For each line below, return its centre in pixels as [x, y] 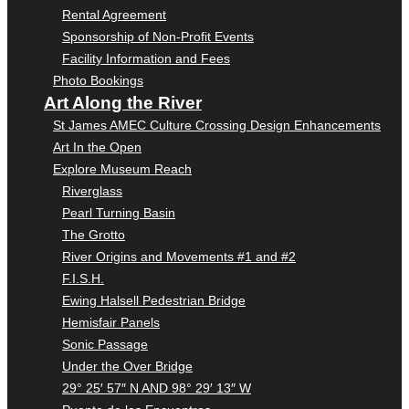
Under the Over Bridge [127, 367]
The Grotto [94, 235]
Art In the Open [97, 147]
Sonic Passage [105, 345]
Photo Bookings [98, 81]
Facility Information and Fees [146, 59]
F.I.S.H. [83, 279]
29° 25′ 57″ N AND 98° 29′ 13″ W [157, 388]
